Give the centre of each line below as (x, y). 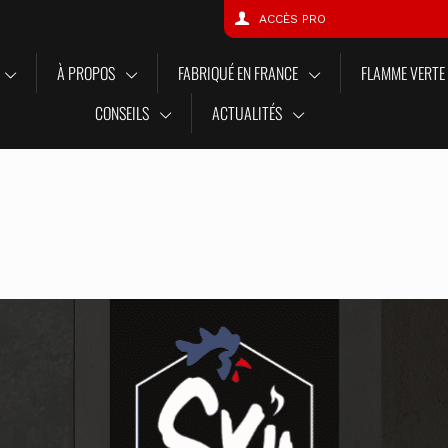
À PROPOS (85, 73)
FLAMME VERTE (402, 73)
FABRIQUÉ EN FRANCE (237, 73)
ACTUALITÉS (246, 113)
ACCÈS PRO (292, 19)
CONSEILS (121, 113)
